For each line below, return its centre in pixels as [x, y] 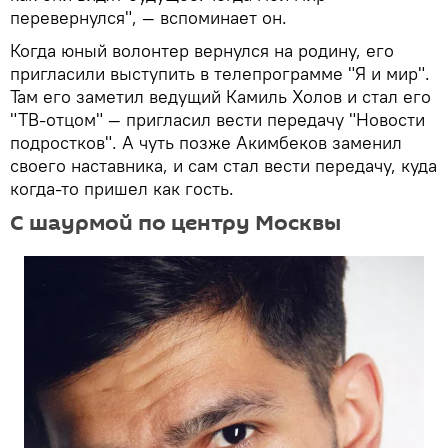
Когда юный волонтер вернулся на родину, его [202, 51]
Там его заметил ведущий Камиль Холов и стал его [220, 97]
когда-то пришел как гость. [122, 189]
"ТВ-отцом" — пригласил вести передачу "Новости [217, 120]
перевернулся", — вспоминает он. [148, 18]
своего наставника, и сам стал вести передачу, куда [223, 166]
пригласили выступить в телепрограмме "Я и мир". [220, 74]
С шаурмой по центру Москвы [175, 223]
